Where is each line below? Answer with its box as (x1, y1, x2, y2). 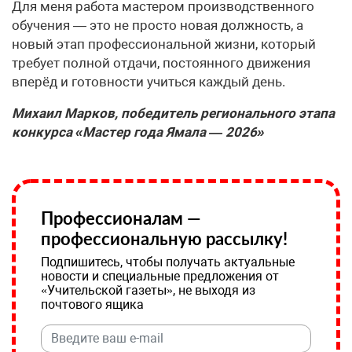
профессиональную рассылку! (41, 227, 288, 249)
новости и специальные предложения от (41, 268, 279, 284)
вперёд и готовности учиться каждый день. (12, 73, 285, 90)
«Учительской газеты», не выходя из (41, 282, 255, 298)
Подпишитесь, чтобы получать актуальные (41, 254, 295, 269)
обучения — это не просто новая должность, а (12, 16, 303, 33)
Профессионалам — (41, 207, 201, 229)
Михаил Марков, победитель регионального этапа (12, 104, 335, 121)
